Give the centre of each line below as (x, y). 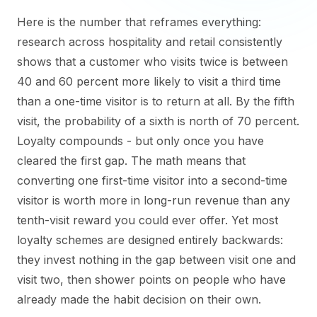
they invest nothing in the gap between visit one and (156, 260)
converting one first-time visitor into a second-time (152, 180)
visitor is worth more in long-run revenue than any (154, 200)
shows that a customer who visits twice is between (152, 62)
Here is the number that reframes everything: (139, 22)
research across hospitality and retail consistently (150, 42)
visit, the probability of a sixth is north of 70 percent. (158, 121)
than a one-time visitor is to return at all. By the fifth (156, 101)
